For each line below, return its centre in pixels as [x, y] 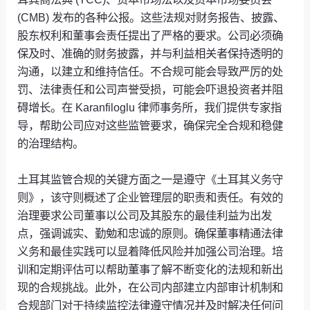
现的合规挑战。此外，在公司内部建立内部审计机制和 [151, 287]
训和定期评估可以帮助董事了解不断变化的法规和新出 [151, 269]
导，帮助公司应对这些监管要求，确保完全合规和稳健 [151, 125]
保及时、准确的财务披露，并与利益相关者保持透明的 [151, 53]
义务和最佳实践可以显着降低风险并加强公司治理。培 [151, 251]
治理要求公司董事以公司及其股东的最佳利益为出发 [145, 215]
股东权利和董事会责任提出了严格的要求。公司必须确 [151, 35]
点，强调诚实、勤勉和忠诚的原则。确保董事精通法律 [151, 233]
